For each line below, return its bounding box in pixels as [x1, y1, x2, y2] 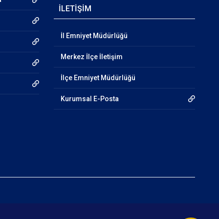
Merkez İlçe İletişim [60, 53, 123, 61]
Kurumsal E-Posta [60, 95, 119, 103]
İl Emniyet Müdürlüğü [60, 32, 128, 40]
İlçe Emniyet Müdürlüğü [60, 74, 135, 82]
